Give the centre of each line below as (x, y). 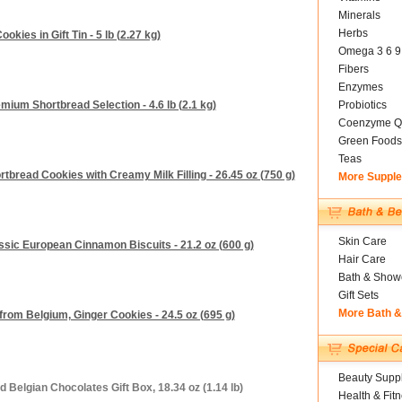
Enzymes (360, 87)
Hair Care (362, 259)
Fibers (353, 69)
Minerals (359, 15)
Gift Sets (358, 295)
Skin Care (362, 241)
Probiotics (362, 105)
